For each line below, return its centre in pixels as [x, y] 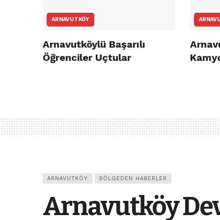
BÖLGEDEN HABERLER [133, 179]
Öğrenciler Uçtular [87, 58]
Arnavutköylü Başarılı [94, 44]
